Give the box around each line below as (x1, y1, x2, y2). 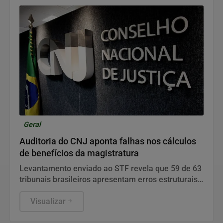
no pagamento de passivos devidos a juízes (19, 186, 175, 196)
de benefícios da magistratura (19, 148, 139, 159)
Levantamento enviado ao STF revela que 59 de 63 (19, 164, 202, 174)
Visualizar (30, 197, 66, 207)
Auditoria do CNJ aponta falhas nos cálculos (19, 136, 196, 147)
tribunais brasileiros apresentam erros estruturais (19, 175, 198, 185)
